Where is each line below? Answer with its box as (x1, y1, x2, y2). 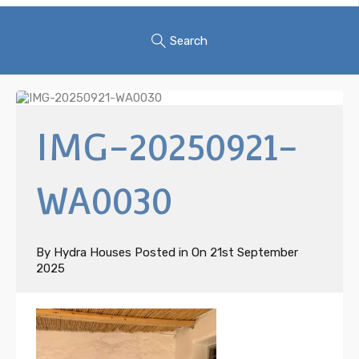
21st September (210, 245, 298, 260)
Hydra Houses (54, 245, 131, 260)
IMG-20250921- (36, 127, 298, 169)
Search (170, 33, 208, 48)
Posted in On (131, 245, 210, 260)
